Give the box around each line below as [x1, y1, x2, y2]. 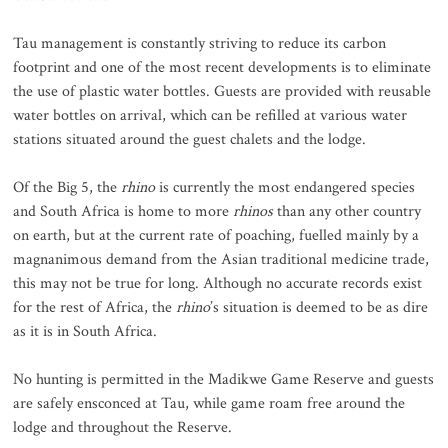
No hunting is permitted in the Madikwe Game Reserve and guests [13, 369, 435, 391]
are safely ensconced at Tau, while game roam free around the [13, 393, 406, 415]
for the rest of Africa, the [13, 297, 177, 319]
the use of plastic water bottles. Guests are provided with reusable [13, 81, 432, 103]
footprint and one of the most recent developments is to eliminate [13, 57, 432, 79]
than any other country [273, 201, 422, 223]
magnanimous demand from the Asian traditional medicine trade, [13, 249, 430, 271]
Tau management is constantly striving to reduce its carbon [13, 33, 387, 55]
